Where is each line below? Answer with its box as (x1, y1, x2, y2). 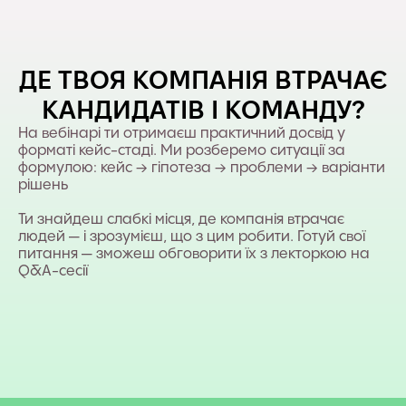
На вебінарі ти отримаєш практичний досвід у (18, 125, 345, 141)
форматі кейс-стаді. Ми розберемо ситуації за (18, 142, 345, 159)
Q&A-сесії (18, 263, 88, 279)
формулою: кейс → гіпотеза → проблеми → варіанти (18, 159, 385, 176)
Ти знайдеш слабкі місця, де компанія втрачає (18, 211, 344, 227)
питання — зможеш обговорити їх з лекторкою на (18, 246, 370, 262)
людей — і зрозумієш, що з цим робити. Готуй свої (18, 228, 365, 245)
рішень (18, 177, 68, 193)
